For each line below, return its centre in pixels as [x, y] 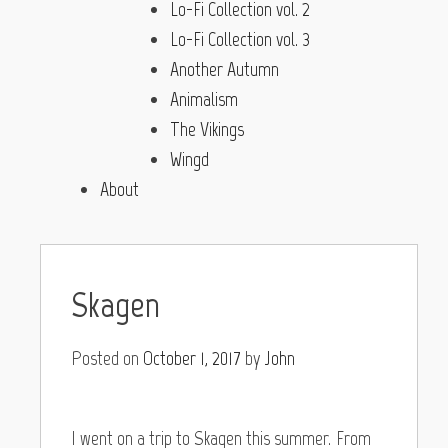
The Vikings [207, 128]
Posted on [107, 357]
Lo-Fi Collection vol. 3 [240, 38]
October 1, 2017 [192, 357]
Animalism [204, 98]
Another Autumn [224, 68]
